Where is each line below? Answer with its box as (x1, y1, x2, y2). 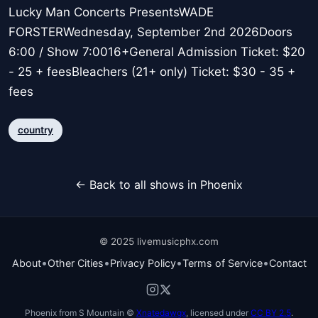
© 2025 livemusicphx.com (99, 235, 219, 247)
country (17, 124, 53, 136)
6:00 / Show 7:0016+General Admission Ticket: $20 (9, 45, 305, 60)
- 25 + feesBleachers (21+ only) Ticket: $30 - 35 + (9, 65, 295, 79)
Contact (268, 256, 307, 269)
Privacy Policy (109, 256, 176, 269)
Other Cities (47, 256, 104, 269)
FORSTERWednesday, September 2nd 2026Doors (9, 25, 292, 40)
